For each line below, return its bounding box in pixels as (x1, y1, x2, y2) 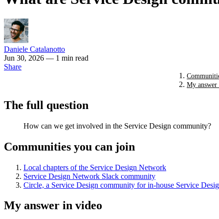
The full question (4, 98, 88, 111)
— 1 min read (46, 53, 88, 62)
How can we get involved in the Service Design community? (23, 121, 211, 130)
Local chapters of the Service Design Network (23, 163, 166, 172)
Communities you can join (4, 140, 135, 153)
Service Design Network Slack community (23, 172, 155, 180)
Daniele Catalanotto (4, 44, 65, 53)
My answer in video (4, 199, 102, 212)
